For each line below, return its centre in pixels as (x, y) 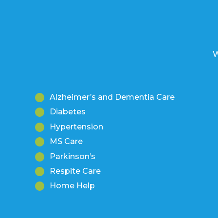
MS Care (66, 142)
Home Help (72, 186)
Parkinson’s (73, 156)
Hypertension (76, 127)
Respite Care (75, 171)
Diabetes (68, 112)
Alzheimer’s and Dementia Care (112, 97)
